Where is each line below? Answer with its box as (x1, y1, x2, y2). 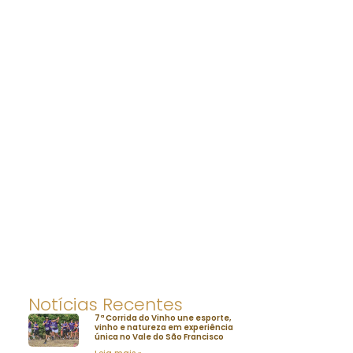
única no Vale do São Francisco (95, 330, 225, 343)
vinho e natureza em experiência (95, 321, 234, 333)
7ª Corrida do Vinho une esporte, (95, 311, 232, 324)
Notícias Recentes (28, 292, 183, 317)
